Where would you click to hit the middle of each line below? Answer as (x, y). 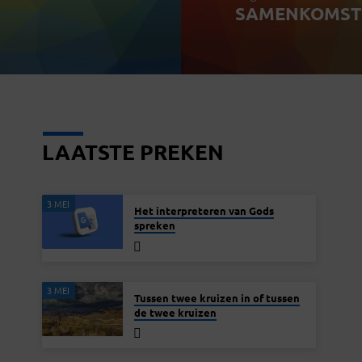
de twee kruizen (175, 313)
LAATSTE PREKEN (133, 152)
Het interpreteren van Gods (204, 211)
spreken (154, 225)
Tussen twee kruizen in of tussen (217, 298)
